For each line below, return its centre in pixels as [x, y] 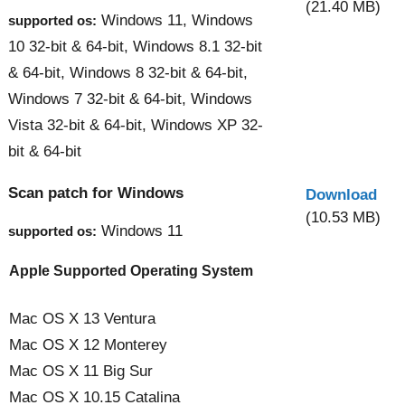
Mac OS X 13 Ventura [82, 318]
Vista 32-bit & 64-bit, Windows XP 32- [136, 125]
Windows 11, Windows [175, 20]
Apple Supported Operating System [131, 270]
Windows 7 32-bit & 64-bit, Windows [130, 99]
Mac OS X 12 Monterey [88, 344]
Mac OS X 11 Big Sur [81, 371]
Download [341, 194]
